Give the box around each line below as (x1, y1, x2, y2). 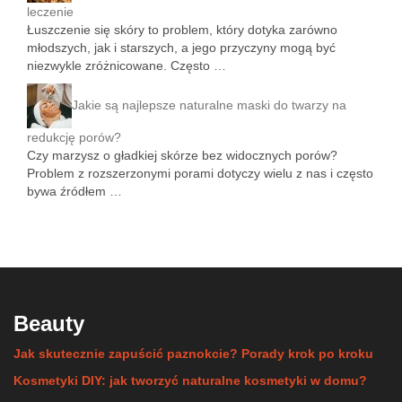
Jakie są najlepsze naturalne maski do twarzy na (72, 97, 346, 112)
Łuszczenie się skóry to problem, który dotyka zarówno (27, 22, 337, 37)
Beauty (13, 311, 84, 336)
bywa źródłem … (27, 184, 122, 198)
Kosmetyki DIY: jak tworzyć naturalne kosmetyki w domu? (13, 373, 367, 388)
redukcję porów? (27, 130, 121, 144)
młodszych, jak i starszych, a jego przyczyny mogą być (27, 40, 336, 55)
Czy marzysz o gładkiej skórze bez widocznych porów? (27, 148, 337, 162)
